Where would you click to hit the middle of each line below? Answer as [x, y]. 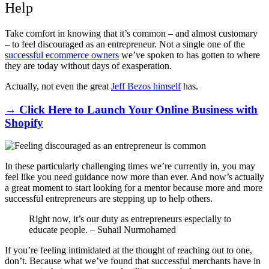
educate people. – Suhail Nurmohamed [102, 230]
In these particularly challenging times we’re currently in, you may [130, 166]
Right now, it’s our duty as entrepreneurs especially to [130, 219]
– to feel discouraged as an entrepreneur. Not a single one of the [125, 44]
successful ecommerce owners [62, 55]
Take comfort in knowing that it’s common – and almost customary [131, 33]
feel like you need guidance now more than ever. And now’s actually [134, 177]
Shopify [24, 122]
